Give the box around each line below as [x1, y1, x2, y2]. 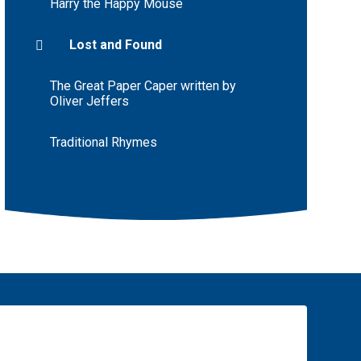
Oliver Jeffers [49, 93, 129, 110]
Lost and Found [68, 37, 162, 53]
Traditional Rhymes [49, 135, 157, 151]
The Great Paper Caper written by [49, 78, 236, 94]
